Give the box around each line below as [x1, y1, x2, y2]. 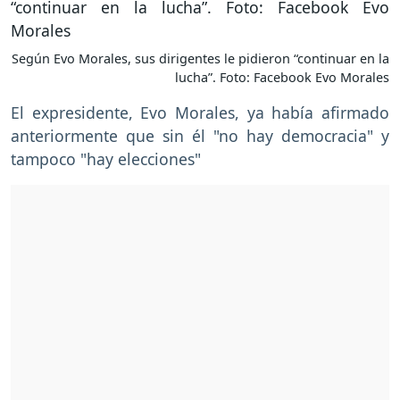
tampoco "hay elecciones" [11, 148, 201, 171]
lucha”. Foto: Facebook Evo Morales [175, 69, 389, 87]
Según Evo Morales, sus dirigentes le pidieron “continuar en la [12, 50, 389, 68]
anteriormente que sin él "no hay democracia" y [11, 125, 389, 147]
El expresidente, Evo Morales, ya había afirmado [11, 102, 389, 124]
